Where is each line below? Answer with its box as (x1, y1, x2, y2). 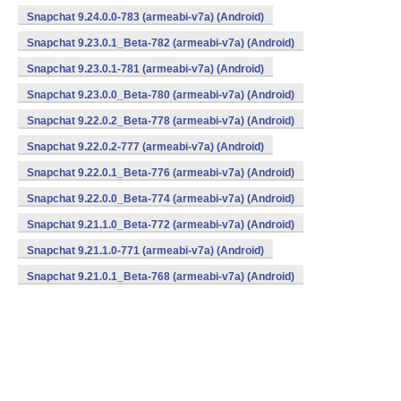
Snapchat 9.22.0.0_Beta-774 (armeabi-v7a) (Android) (27, 192, 294, 205)
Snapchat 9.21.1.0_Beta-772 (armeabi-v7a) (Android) (27, 218, 294, 231)
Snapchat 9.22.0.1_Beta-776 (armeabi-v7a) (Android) (27, 166, 294, 179)
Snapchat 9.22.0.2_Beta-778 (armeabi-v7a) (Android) (27, 115, 294, 127)
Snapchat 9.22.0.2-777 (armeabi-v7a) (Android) (27, 141, 264, 153)
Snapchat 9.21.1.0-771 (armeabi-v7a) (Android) (27, 244, 264, 257)
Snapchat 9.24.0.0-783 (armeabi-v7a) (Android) (27, 11, 264, 23)
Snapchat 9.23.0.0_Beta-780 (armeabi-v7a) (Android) (27, 89, 294, 101)
